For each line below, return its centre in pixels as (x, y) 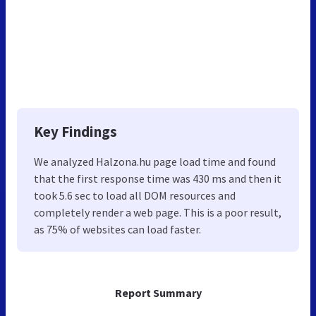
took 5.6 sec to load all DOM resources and (135, 195)
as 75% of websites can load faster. (117, 229)
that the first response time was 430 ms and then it (158, 178)
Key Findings (75, 131)
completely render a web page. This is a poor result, (158, 212)
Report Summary (158, 292)
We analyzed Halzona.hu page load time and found (155, 161)
